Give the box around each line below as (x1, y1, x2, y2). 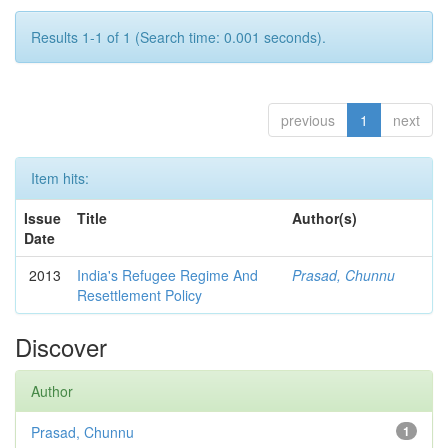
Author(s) (292, 208, 357, 228)
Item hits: (31, 168, 89, 188)
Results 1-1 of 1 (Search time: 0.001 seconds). (31, 27, 326, 47)
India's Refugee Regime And (77, 265, 258, 285)
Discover (15, 329, 107, 364)
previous (281, 110, 335, 130)
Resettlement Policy (77, 285, 202, 305)
